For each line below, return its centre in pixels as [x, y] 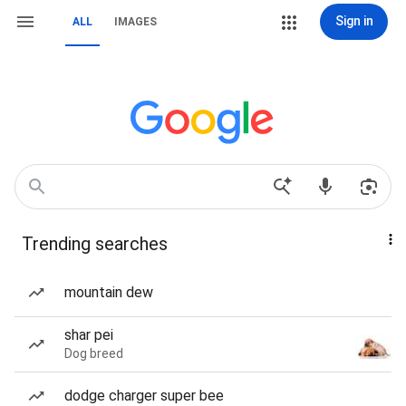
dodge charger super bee [144, 396]
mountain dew [109, 292]
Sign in [354, 21]
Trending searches [95, 244]
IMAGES [135, 22]
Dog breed [94, 353]
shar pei [89, 335]
